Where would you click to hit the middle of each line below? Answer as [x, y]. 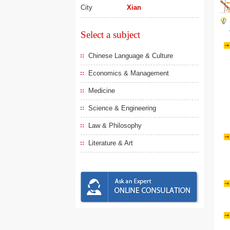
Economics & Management [129, 73]
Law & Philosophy [115, 126]
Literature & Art [111, 143]
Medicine [102, 91]
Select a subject [110, 35]
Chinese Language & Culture [131, 56]
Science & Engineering [122, 108]
